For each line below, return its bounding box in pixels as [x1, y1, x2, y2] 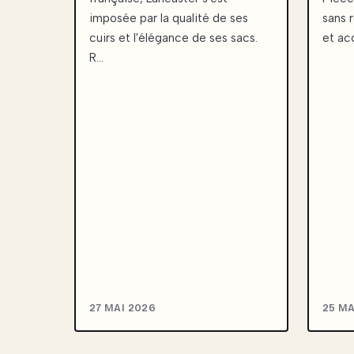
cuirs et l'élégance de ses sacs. [89, 31, 258, 46]
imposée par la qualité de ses [89, 11, 248, 26]
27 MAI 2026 [89, 301, 156, 314]
